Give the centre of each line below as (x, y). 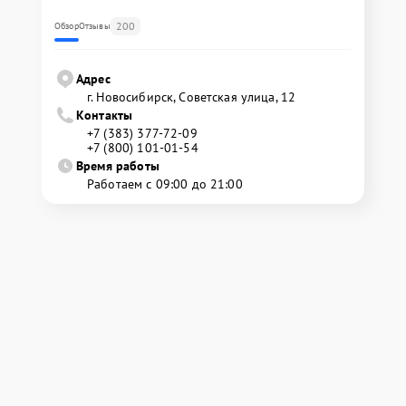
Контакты (105, 115)
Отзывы (94, 25)
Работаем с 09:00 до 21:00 (165, 184)
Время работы (118, 165)
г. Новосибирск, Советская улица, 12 (192, 97)
